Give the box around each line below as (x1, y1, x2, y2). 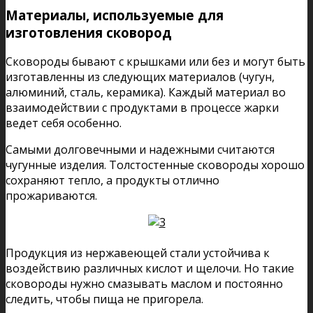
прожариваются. (6, 188, 97, 204)
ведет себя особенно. (6, 115, 122, 131)
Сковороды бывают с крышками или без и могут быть (6, 54, 305, 70)
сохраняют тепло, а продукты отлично (6, 173, 219, 189)
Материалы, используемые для (6, 6, 224, 24)
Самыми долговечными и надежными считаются (6, 142, 275, 158)
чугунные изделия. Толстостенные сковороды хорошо (6, 157, 305, 173)
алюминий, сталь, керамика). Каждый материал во (6, 85, 286, 101)
